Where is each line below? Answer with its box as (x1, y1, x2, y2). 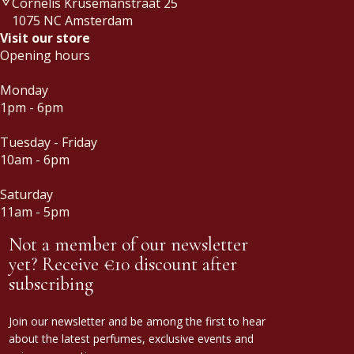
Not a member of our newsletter (9, 232, 248, 256)
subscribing (9, 272, 93, 296)
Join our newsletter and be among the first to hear (9, 313, 265, 329)
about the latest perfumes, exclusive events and (9, 330, 254, 346)
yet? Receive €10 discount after (9, 252, 237, 276)
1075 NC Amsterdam (12, 11, 133, 29)
